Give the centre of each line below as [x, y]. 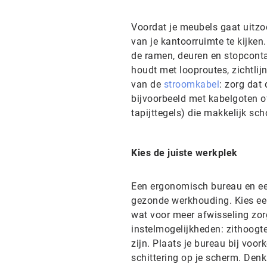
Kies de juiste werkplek [184, 153]
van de [148, 84]
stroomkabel [191, 84]
